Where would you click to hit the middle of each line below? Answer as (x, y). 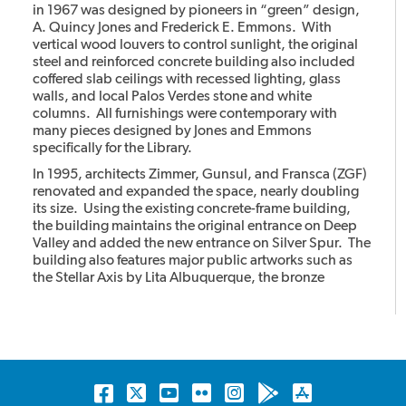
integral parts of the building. (123, 329)
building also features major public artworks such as (193, 260)
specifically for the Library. (113, 148)
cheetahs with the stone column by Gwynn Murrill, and (202, 295)
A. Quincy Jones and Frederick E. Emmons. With (183, 27)
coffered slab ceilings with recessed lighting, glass (187, 79)
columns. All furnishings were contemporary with (185, 113)
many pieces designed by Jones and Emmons (173, 130)
